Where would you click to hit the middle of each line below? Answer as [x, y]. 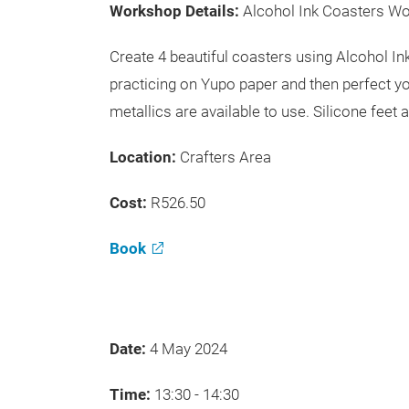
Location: [145, 157]
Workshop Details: [176, 11]
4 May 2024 [190, 349]
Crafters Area [225, 157]
